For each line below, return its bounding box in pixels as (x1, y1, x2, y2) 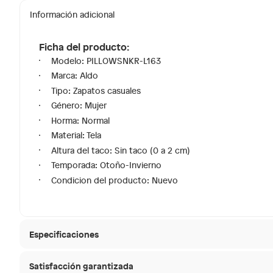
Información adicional (30, 9, 115, 20)
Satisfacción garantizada (29, 259, 133, 272)
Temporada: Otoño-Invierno (51, 159, 161, 171)
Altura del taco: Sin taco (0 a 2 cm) (51, 144, 190, 156)
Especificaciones (29, 227, 99, 240)
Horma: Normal (51, 114, 110, 126)
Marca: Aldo (51, 69, 98, 81)
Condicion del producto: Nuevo (51, 174, 178, 186)
